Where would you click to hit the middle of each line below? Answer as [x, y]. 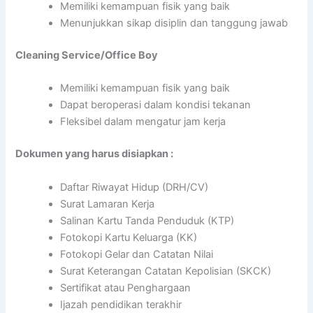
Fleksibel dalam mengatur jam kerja [143, 122]
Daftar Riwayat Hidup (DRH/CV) [134, 187]
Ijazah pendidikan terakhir [121, 304]
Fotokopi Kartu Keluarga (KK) [129, 237]
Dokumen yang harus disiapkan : [95, 154]
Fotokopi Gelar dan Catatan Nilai [137, 254]
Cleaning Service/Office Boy [87, 56]
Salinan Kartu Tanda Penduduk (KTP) [147, 220]
